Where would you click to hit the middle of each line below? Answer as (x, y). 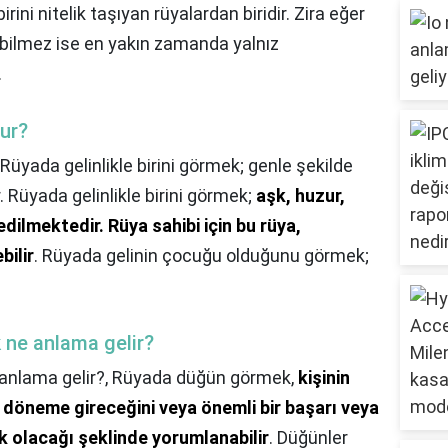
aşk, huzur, (300, 196)
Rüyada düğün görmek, (205, 378)
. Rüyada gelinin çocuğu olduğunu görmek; (201, 256)
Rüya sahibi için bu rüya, (204, 226)
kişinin (324, 378)
